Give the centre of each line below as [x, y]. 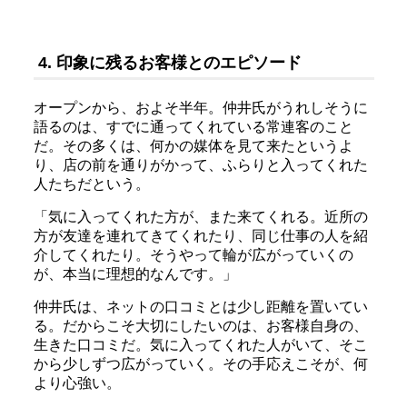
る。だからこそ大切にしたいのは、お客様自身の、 [200, 325]
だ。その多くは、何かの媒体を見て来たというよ [193, 145]
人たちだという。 [91, 184]
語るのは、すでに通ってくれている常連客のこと [193, 126]
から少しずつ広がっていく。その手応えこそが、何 [200, 363]
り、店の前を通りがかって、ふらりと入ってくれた [200, 164]
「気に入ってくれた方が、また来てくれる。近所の [200, 216]
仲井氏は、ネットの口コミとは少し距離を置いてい [200, 306]
